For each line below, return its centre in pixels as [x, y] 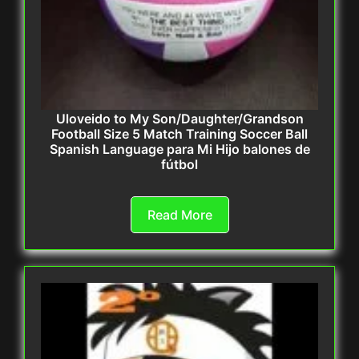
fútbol [179, 165]
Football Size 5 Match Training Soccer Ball [179, 134]
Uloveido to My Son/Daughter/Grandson [179, 119]
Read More [179, 215]
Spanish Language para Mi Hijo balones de [179, 149]
